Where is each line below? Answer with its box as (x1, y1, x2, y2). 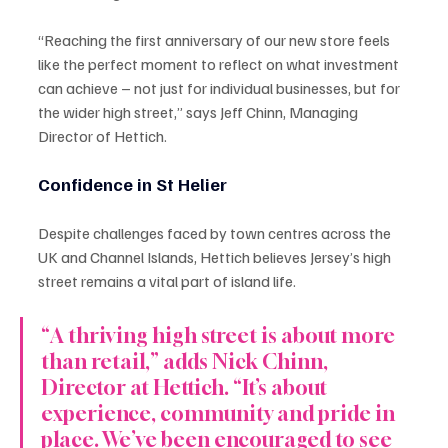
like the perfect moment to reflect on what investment (38, 53, 402, 74)
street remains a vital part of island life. (38, 270, 296, 291)
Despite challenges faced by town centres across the (38, 222, 394, 243)
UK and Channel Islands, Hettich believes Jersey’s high (38, 246, 394, 267)
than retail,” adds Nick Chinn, (41, 348, 332, 374)
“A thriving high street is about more (41, 322, 399, 348)
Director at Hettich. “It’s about (41, 374, 331, 400)
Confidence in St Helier (38, 172, 227, 195)
